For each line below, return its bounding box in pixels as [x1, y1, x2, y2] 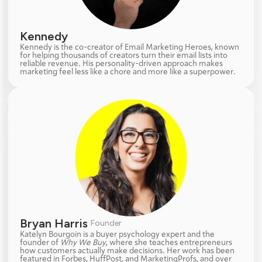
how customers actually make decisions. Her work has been [20, 247, 235, 255]
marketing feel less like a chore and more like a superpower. [20, 68, 236, 76]
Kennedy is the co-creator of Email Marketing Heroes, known [20, 43, 240, 51]
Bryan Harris [20, 216, 91, 230]
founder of [20, 239, 61, 247]
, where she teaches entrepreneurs [106, 239, 233, 247]
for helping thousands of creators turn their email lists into [20, 51, 228, 60]
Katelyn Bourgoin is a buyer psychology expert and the [20, 230, 215, 239]
